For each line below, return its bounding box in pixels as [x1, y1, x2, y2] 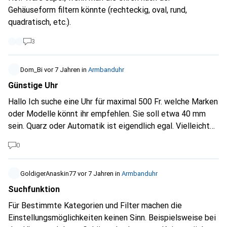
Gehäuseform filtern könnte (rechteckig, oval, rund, [8, 5, 187, 15]
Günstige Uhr [8, 81, 58, 90]
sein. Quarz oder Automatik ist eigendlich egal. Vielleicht [8, 121, 210, 131]
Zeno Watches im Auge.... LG [8, 145, 108, 155]
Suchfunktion [8, 184, 60, 194]
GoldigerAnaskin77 [20, 170, 76, 177]
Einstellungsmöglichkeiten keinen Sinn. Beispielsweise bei [8, 213, 216, 222]
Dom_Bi [20, 66, 43, 73]
